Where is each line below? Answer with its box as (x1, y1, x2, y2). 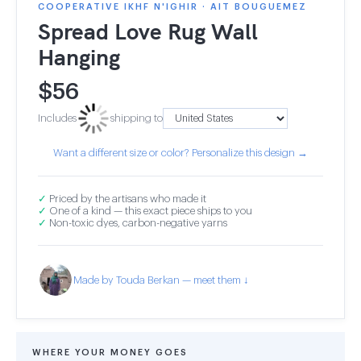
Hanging (38, 43, 120, 71)
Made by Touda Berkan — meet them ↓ (73, 274, 249, 285)
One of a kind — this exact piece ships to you (47, 205, 252, 216)
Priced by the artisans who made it (47, 193, 206, 204)
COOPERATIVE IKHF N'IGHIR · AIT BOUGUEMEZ (38, 2, 307, 11)
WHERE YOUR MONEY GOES (32, 348, 188, 357)
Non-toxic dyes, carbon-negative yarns (47, 218, 227, 228)
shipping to (110, 113, 163, 123)
